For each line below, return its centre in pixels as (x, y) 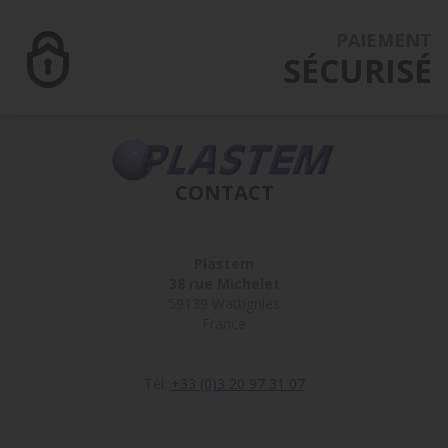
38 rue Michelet (224, 283)
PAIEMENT (384, 40)
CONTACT (224, 192)
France (224, 323)
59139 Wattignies (224, 303)
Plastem (224, 263)
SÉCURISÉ (357, 71)
